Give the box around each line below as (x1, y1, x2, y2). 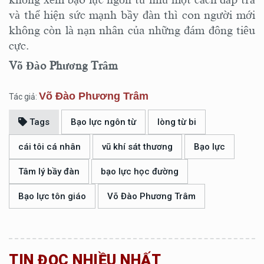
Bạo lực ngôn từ (71, 116, 136, 127)
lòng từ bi (157, 116, 196, 127)
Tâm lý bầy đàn (18, 166, 80, 177)
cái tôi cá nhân (18, 141, 81, 152)
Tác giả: (9, 91, 39, 101)
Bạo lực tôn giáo (18, 190, 86, 202)
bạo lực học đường (101, 166, 179, 177)
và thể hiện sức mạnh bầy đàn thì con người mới (9, 8, 255, 21)
